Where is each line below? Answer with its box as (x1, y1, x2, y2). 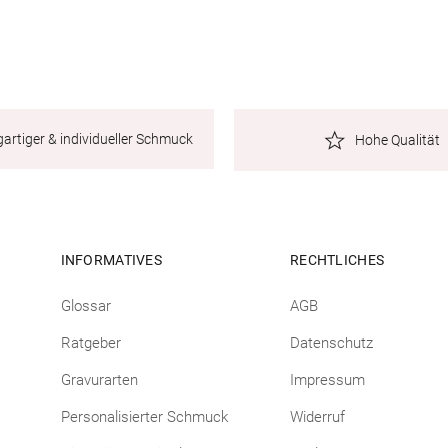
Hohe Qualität (354, 132, 440, 149)
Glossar (60, 297, 111, 315)
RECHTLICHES (289, 252, 385, 268)
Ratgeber (60, 334, 121, 352)
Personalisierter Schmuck (60, 408, 228, 426)
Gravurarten (60, 371, 138, 389)
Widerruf (289, 408, 345, 426)
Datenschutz (289, 334, 373, 352)
